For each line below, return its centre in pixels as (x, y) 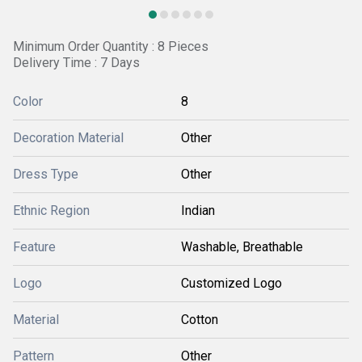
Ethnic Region (51, 210)
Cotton (200, 320)
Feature (34, 247)
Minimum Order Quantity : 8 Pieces (111, 46)
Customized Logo (232, 283)
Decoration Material (68, 138)
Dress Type (46, 174)
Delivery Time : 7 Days (76, 63)
